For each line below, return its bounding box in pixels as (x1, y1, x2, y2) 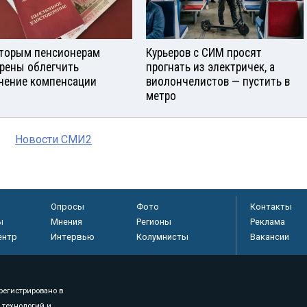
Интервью (50, 232, 95, 243)
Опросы (50, 201, 84, 212)
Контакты (250, 201, 292, 212)
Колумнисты (136, 232, 188, 243)
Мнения (50, 217, 82, 228)
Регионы (136, 217, 171, 228)
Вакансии (250, 232, 289, 243)
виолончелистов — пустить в (146, 75, 290, 89)
